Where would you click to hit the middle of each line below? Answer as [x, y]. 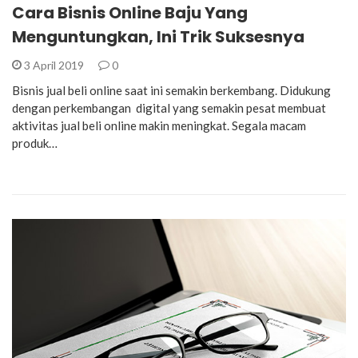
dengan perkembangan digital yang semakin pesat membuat [169, 108]
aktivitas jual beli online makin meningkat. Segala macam [159, 125]
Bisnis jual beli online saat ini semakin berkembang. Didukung [171, 90]
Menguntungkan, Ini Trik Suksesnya [158, 37]
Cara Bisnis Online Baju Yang [130, 13]
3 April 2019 [54, 65]
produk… [35, 143]
